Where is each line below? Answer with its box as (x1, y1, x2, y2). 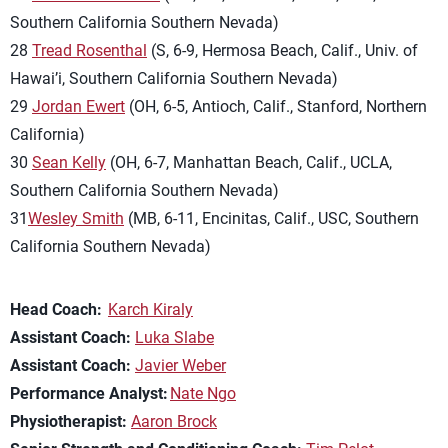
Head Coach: (10, 300, 102, 319)
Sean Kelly (32, 153, 106, 172)
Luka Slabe (135, 328, 214, 347)
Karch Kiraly (108, 300, 193, 319)
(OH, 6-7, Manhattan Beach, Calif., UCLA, (106, 153, 392, 172)
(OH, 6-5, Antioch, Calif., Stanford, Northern (125, 97, 427, 116)
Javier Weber (135, 356, 226, 375)
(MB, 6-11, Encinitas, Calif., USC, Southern (124, 209, 419, 228)
